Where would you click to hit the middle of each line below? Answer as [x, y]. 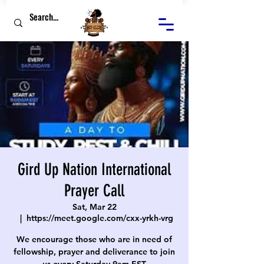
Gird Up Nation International [94, 169]
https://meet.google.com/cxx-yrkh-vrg [100, 218]
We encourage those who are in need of [94, 239]
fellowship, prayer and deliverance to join [94, 252]
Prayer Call [94, 191]
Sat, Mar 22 [94, 207]
